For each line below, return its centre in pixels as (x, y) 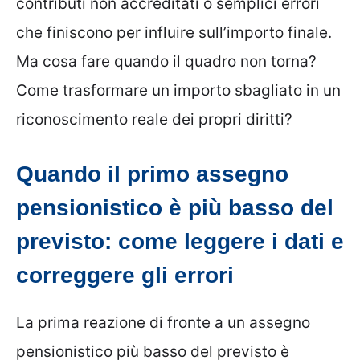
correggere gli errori (125, 275)
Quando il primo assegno (152, 174)
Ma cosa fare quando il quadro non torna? (166, 62)
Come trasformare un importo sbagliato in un (178, 91)
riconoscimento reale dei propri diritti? (154, 120)
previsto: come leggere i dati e (180, 241)
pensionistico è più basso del (175, 207)
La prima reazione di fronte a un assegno (163, 322)
